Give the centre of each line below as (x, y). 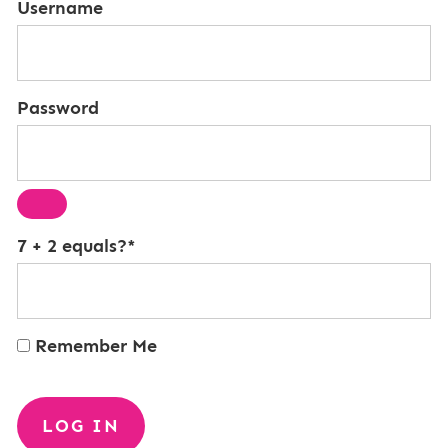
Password (57, 108)
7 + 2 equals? (71, 246)
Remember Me (93, 346)
